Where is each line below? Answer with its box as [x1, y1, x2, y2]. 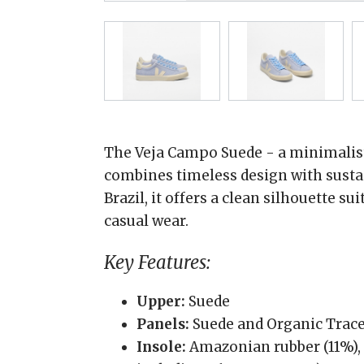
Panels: [136, 315, 189, 333]
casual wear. [104, 212, 188, 230]
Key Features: [104, 251, 210, 274]
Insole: [136, 338, 186, 356]
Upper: [136, 292, 185, 310]
